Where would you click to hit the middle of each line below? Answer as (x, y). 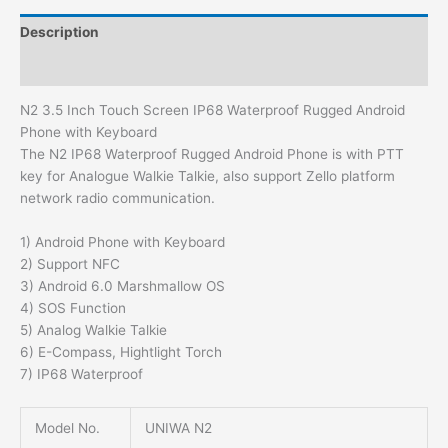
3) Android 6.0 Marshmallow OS (122, 286)
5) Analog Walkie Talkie (93, 330)
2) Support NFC (70, 264)
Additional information (95, 67)
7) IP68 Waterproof (81, 374)
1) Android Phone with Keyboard (122, 242)
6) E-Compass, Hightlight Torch (121, 352)
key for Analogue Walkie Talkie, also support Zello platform (207, 176)
